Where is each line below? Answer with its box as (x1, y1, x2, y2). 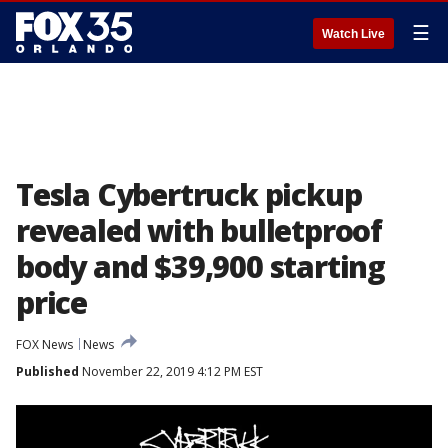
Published (16, 363, 79, 380)
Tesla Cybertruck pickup (16, 174, 362, 215)
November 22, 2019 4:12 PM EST (79, 363, 263, 380)
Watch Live (322, 27, 385, 41)
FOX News (16, 336, 73, 353)
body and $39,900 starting (16, 246, 385, 287)
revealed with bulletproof (16, 210, 382, 251)
